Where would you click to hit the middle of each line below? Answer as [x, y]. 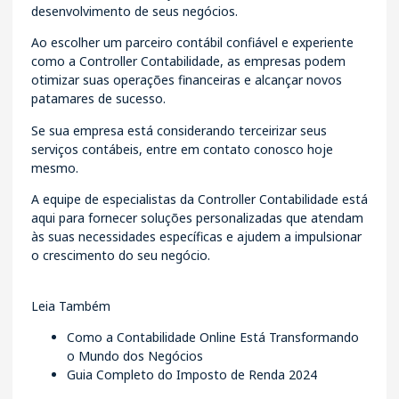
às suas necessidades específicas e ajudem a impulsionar [196, 237]
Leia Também [71, 305]
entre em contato [198, 149]
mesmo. [55, 167]
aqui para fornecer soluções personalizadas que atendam [197, 218]
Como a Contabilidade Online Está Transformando [213, 338]
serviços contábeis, [89, 149]
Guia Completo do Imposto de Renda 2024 [192, 375]
